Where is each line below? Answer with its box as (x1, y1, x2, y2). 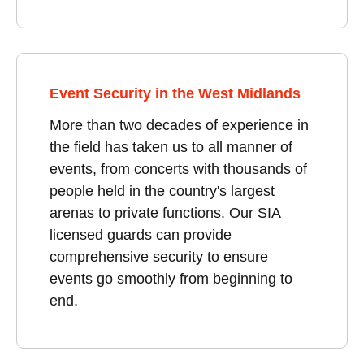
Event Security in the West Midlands (50, 84, 301, 102)
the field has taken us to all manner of (50, 138, 292, 155)
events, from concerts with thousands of (50, 160, 307, 177)
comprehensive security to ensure (50, 248, 268, 265)
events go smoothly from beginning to (50, 270, 292, 287)
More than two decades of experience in (50, 116, 309, 133)
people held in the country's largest (50, 182, 275, 199)
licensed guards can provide (50, 226, 232, 243)
